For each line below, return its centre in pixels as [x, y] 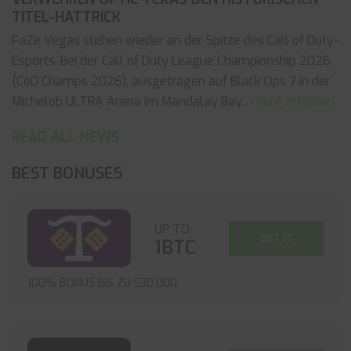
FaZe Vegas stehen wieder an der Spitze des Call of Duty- [175, 40]
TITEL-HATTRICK [66, 17]
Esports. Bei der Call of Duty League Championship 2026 [171, 61]
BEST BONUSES [67, 174]
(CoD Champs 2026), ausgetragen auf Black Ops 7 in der [171, 81]
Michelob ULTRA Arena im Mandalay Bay [127, 101]
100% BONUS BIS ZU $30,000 [102, 284]
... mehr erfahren [288, 101]
